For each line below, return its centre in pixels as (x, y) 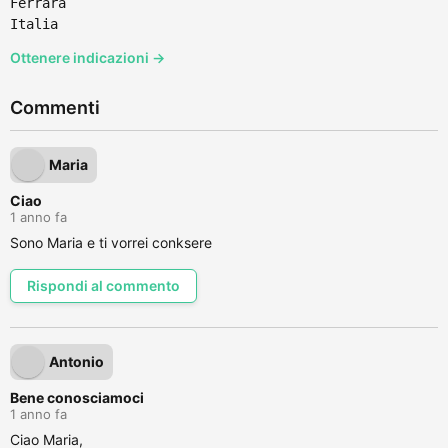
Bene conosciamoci (77, 397)
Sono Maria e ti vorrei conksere (111, 242)
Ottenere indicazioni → (87, 57)
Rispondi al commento (103, 285)
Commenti (55, 107)
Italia (34, 24)
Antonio (76, 361)
